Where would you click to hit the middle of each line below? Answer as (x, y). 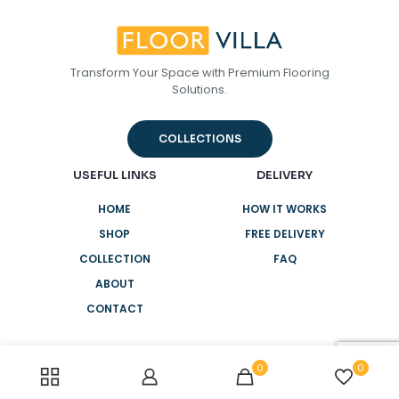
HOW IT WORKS (285, 209)
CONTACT (114, 309)
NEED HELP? (199, 370)
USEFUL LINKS (114, 175)
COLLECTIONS (199, 139)
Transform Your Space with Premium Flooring (199, 73)
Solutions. (199, 90)
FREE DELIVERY (285, 234)
